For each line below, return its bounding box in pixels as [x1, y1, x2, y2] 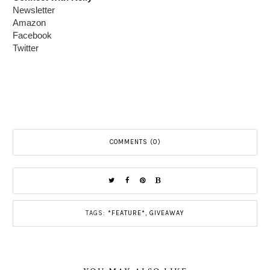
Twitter [13, 42, 39, 53]
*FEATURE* [108, 209, 145, 217]
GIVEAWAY [149, 209, 184, 217]
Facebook [13, 30, 52, 40]
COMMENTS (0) [109, 137, 161, 146]
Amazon [13, 17, 46, 28]
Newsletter [13, 4, 55, 15]
